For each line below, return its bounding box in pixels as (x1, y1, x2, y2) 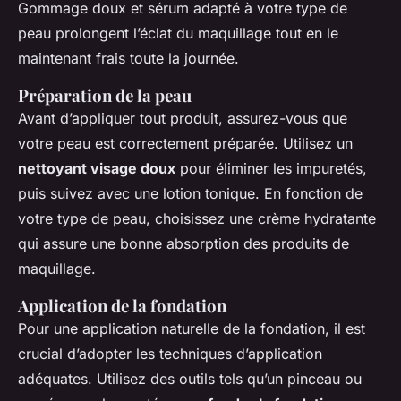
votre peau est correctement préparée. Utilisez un (18, 134, 353, 153)
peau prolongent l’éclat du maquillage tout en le (18, 24, 338, 43)
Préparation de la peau (18, 84, 192, 107)
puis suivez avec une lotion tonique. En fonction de (18, 184, 363, 203)
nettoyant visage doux (18, 159, 175, 178)
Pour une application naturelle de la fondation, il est (18, 320, 365, 338)
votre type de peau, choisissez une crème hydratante (18, 209, 376, 228)
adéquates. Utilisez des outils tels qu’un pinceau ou (18, 370, 362, 388)
